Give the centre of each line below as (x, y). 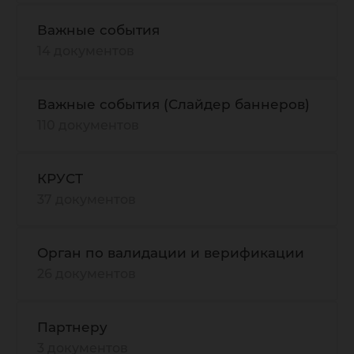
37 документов (87, 200)
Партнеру (72, 327)
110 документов (88, 125)
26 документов (87, 274)
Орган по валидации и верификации (171, 253)
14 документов (86, 51)
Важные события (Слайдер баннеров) (173, 104)
